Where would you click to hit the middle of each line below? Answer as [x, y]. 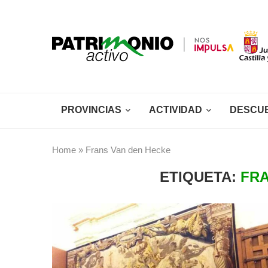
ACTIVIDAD [176, 110]
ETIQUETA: [200, 177]
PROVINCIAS [91, 110]
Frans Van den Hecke [128, 150]
